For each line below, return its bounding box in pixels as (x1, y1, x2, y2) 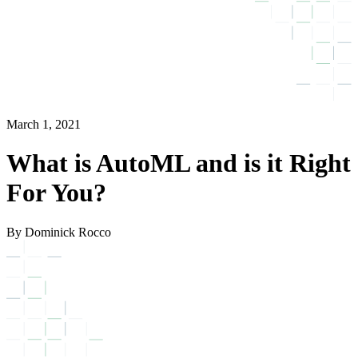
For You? (6, 178, 106, 208)
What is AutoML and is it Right (6, 149, 351, 178)
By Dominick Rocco (6, 225, 111, 239)
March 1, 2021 (6, 117, 81, 131)
